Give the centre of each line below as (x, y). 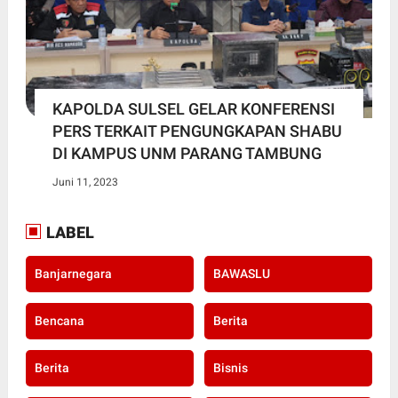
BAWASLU (241, 274)
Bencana (59, 321)
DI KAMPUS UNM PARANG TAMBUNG (187, 154)
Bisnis (230, 368)
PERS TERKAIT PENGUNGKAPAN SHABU (197, 131)
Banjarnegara (73, 274)
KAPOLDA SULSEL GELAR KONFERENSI (193, 109)
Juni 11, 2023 (85, 183)
